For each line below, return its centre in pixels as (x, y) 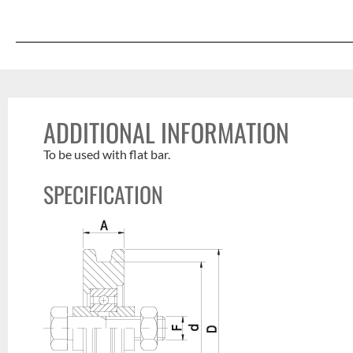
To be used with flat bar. (107, 154)
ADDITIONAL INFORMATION (167, 132)
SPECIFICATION (104, 195)
